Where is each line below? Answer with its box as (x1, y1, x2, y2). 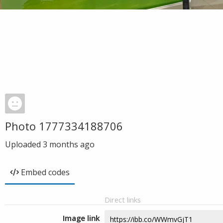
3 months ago (43, 139, 95, 150)
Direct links (105, 195, 141, 205)
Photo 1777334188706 (5, 118, 123, 133)
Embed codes (21, 167, 70, 178)
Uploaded (5, 139, 43, 150)
